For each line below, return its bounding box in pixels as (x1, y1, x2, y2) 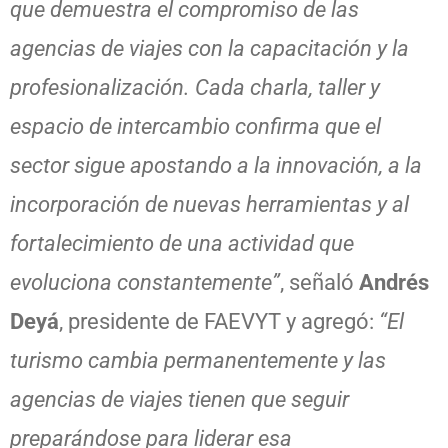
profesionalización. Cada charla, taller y (10, 74, 380, 100)
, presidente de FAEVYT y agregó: (59, 308, 379, 334)
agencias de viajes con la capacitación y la (10, 35, 409, 61)
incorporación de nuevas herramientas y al (10, 191, 409, 217)
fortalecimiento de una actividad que (10, 230, 354, 256)
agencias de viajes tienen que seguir (10, 386, 349, 412)
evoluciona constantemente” (10, 269, 280, 295)
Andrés (359, 269, 429, 295)
